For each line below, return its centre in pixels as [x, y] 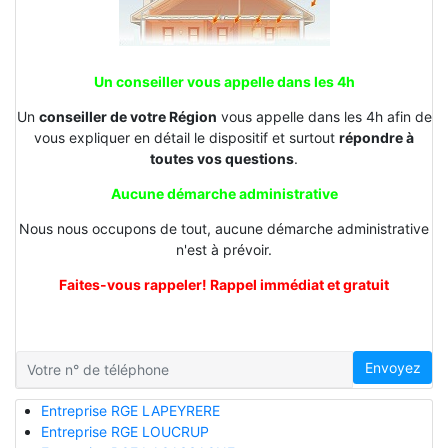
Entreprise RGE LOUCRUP [124, 431]
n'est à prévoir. [224, 249]
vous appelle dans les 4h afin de [324, 116]
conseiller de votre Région [127, 116]
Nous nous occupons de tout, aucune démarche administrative [224, 228]
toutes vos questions [222, 158]
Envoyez [392, 367]
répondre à [376, 137]
